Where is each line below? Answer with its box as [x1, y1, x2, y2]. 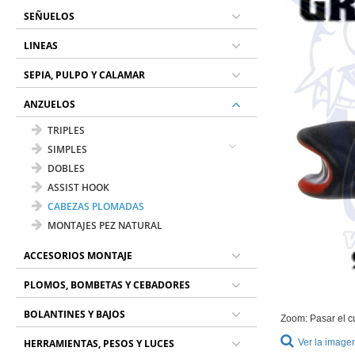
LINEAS [24, 39, 59, 52]
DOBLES [48, 162, 86, 175]
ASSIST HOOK [48, 181, 110, 194]
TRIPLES [48, 124, 86, 137]
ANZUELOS [24, 97, 76, 111]
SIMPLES [48, 143, 88, 156]
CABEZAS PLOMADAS [48, 200, 145, 213]
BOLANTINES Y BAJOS [24, 307, 126, 321]
